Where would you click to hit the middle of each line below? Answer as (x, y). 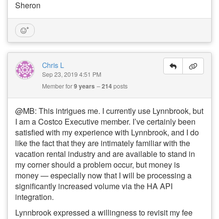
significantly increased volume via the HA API (94, 186)
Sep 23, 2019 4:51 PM (72, 74)
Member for (58, 86)
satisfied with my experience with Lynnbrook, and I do (107, 132)
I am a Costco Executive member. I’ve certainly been (105, 121)
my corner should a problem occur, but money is (98, 164)
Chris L (53, 65)
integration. (34, 197)
